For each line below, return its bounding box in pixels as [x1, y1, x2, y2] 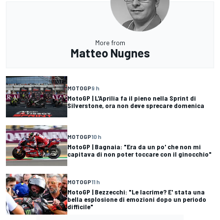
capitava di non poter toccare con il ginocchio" [67, 150, 212, 159]
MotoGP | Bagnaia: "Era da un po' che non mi [67, 142, 201, 151]
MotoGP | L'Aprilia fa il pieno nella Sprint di [67, 93, 196, 102]
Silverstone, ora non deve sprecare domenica [67, 101, 204, 110]
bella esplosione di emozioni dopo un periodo [67, 194, 206, 203]
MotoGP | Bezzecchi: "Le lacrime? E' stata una [67, 187, 205, 196]
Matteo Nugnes [70, 46, 150, 60]
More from [95, 38, 125, 47]
